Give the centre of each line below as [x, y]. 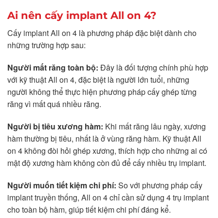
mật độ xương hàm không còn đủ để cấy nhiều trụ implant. [107, 163]
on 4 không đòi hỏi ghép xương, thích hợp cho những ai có [107, 150]
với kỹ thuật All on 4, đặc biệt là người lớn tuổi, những [98, 80]
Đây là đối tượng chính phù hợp [153, 68]
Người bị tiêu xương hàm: [55, 126]
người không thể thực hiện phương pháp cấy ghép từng [102, 92]
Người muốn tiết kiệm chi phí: [62, 185]
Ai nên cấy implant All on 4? [82, 15]
